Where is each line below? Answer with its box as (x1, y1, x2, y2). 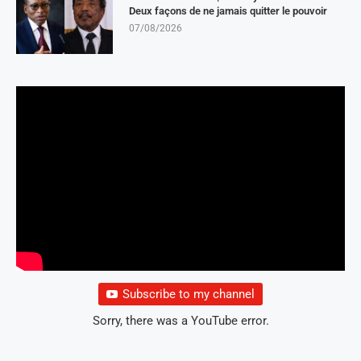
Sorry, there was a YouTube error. (92, 313, 269, 329)
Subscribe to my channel (122, 287, 255, 302)
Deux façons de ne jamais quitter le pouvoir (129, 4, 327, 17)
